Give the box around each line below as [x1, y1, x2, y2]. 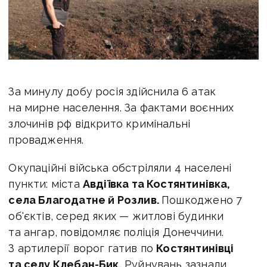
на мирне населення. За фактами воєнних [8, 101, 234, 114]
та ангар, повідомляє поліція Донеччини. [8, 226, 224, 239]
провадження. [8, 133, 84, 147]
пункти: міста [8, 178, 83, 191]
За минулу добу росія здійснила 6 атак [8, 85, 216, 98]
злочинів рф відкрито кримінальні [8, 117, 191, 131]
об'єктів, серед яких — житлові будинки [8, 210, 224, 223]
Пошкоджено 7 [162, 194, 243, 207]
